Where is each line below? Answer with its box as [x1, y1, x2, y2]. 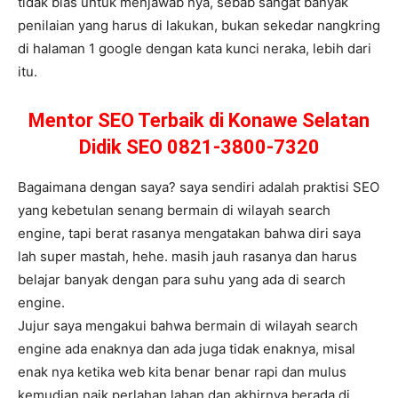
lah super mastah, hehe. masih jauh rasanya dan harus [18, 248, 357, 266]
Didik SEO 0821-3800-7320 [78, 136, 320, 159]
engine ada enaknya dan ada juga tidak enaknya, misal [18, 340, 355, 358]
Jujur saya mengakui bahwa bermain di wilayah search [18, 317, 358, 335]
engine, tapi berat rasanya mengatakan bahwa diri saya [18, 225, 361, 243]
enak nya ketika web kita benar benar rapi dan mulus [18, 363, 346, 381]
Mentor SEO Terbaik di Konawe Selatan [28, 109, 370, 132]
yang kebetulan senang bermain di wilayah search [18, 202, 330, 219]
